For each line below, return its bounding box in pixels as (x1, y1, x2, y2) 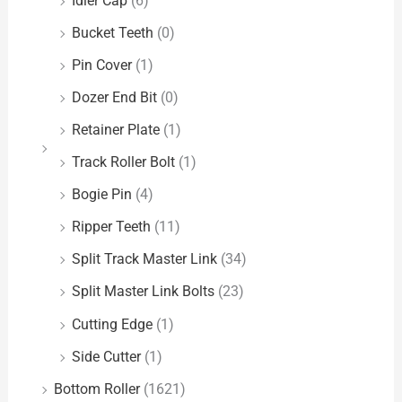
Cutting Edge (72, 315, 153, 333)
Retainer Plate (72, 120, 161, 138)
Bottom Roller (54, 380, 141, 398)
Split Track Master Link (72, 250, 218, 268)
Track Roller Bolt (72, 153, 176, 171)
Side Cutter (72, 347, 142, 365)
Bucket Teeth (72, 23, 154, 41)
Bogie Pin (72, 186, 133, 204)
